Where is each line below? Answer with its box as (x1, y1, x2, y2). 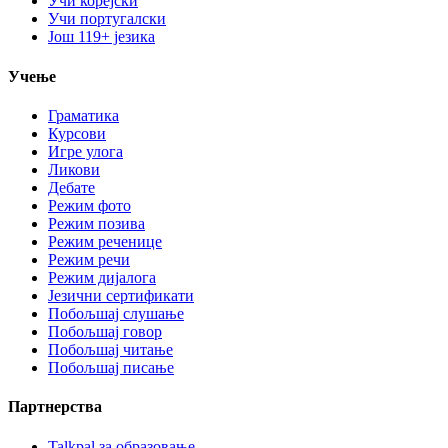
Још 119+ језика (48, 28, 155, 46)
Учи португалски (48, 10, 166, 28)
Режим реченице (48, 233, 162, 250)
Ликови (48, 161, 100, 178)
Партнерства (8, 398, 102, 416)
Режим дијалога (48, 269, 156, 286)
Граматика (48, 107, 119, 124)
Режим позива (48, 215, 145, 232)
